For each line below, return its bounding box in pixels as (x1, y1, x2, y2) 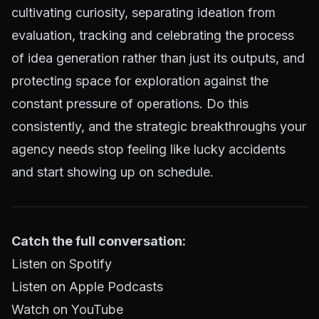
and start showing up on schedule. (11, 164, 214, 179)
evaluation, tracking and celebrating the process (11, 27, 294, 43)
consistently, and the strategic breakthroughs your (11, 118, 306, 134)
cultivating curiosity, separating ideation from (11, 4, 276, 20)
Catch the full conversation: (11, 233, 186, 249)
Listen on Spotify (11, 256, 112, 271)
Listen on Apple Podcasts (11, 278, 163, 294)
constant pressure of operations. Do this (11, 95, 249, 111)
